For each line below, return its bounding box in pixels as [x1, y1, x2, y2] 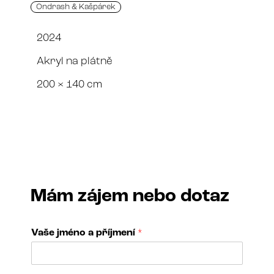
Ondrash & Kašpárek [36, 3, 116, 12]
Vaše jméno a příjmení [31, 228, 138, 239]
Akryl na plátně [37, 56, 113, 67]
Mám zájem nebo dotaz [31, 187, 230, 207]
